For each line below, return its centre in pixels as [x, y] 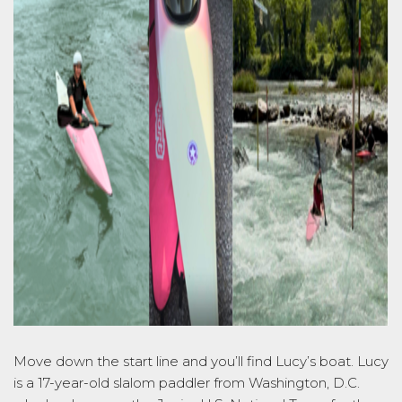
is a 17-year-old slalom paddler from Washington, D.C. [187, 382]
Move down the [68, 361]
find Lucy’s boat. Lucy [316, 361]
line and [182, 361]
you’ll [227, 361]
